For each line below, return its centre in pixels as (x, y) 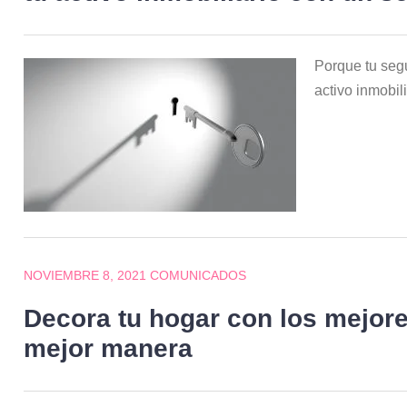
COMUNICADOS (199, 276)
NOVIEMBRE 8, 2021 (85, 276)
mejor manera (109, 348)
